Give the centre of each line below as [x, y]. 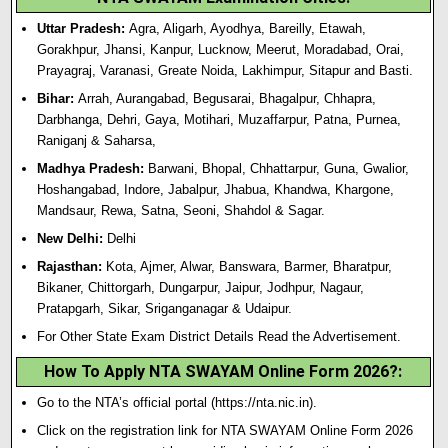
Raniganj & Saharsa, [97, 140]
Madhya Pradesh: [91, 168]
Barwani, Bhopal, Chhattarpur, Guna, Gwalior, [277, 168]
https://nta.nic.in [262, 402]
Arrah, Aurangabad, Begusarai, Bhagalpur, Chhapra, [225, 98]
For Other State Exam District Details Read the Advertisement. [219, 336]
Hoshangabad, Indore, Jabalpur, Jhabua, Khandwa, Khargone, [216, 189]
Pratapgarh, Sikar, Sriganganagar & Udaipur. [165, 308]
